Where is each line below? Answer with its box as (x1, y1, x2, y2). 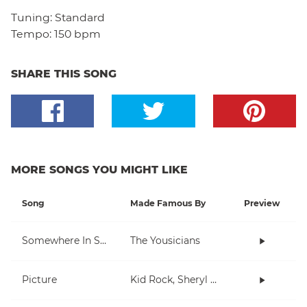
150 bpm (54, 27, 101, 40)
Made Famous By (130, 197, 206, 208)
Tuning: (11, 10, 55, 24)
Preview (244, 197, 280, 208)
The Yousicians (130, 234, 200, 247)
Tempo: (11, 27, 51, 40)
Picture (22, 273, 57, 286)
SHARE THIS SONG (11, 66, 116, 80)
